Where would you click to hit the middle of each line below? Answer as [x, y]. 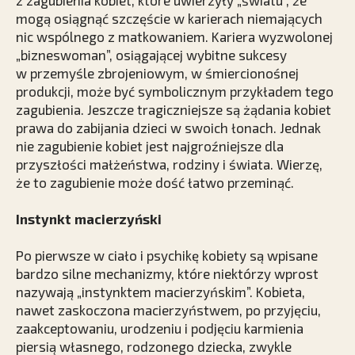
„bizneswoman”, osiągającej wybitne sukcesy [151, 55]
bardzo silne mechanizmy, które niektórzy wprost [167, 274]
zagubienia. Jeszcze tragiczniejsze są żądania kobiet [174, 110]
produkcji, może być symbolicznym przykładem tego [175, 92]
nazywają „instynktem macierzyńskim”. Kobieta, [160, 292]
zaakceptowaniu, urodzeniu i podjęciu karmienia [160, 328]
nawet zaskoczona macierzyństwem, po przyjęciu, [168, 310]
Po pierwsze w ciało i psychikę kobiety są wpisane [167, 256]
